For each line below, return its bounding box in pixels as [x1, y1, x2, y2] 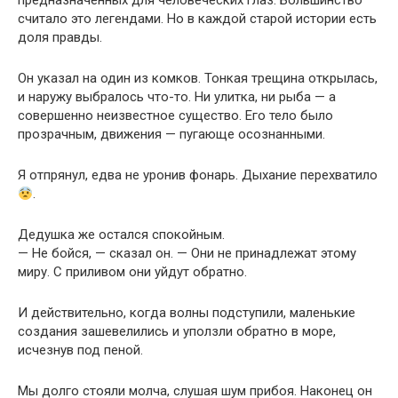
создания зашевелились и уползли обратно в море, [18, 323, 336, 340]
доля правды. [18, 29, 102, 46]
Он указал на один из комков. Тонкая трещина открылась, [18, 70, 378, 87]
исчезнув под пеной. [18, 342, 143, 359]
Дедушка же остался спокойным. [18, 227, 225, 243]
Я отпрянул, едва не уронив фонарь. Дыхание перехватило [18, 167, 378, 184]
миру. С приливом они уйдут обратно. [18, 264, 247, 281]
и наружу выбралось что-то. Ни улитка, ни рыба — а [18, 89, 336, 106]
